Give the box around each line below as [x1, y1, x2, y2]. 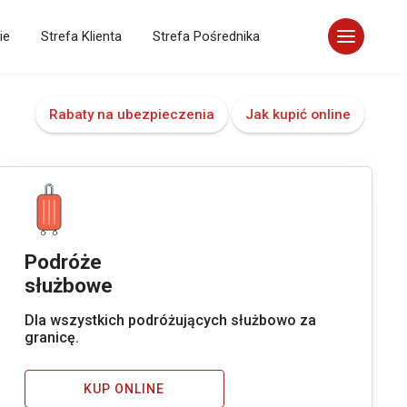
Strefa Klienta [41, 28, 122, 45]
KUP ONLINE [84, 382, 165, 397]
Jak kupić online [244, 106, 351, 123]
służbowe [24, 273, 113, 297]
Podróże [24, 249, 102, 273]
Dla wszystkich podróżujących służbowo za [24, 312, 316, 330]
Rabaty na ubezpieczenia [48, 106, 214, 123]
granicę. [24, 329, 79, 347]
